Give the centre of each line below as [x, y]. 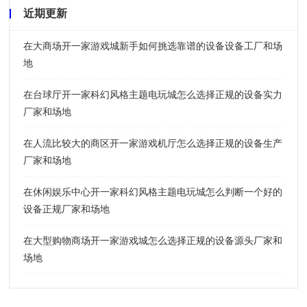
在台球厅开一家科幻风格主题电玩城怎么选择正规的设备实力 [153, 94]
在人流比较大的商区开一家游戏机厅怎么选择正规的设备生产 [153, 143]
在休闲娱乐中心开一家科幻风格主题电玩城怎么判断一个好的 [153, 192]
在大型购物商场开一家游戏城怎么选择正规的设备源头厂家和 [153, 240]
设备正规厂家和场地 [67, 209]
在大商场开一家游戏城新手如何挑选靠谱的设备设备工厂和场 [153, 46]
